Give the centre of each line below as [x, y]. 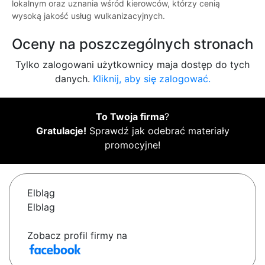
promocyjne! [132, 145]
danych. [74, 79]
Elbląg [41, 193]
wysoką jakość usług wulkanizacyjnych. [88, 16]
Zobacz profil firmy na [77, 236]
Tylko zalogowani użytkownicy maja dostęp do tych [132, 65]
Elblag [41, 207]
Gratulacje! [61, 131]
